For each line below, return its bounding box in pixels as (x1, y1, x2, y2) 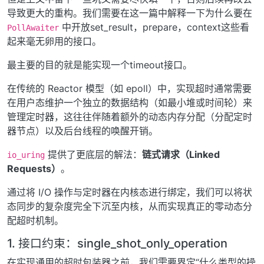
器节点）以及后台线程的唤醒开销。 (7, 124, 158, 137)
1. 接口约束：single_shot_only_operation (7, 236, 227, 250)
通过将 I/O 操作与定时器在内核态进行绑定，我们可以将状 (7, 186, 252, 198)
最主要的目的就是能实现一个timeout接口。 (7, 58, 192, 71)
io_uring (7, 150, 45, 160)
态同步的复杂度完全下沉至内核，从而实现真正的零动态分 (7, 200, 252, 212)
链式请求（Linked (142, 148, 220, 160)
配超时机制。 (7, 214, 64, 226)
